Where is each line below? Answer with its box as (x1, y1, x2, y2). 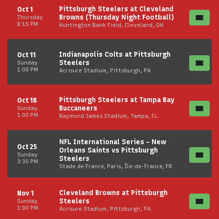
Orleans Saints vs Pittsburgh (59, 146, 158, 154)
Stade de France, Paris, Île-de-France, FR (59, 163, 172, 170)
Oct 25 (17, 143, 37, 151)
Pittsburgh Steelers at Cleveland (59, 4, 174, 13)
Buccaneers (59, 104, 97, 112)
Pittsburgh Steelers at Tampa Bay (59, 95, 175, 104)
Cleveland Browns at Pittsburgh (59, 188, 168, 197)
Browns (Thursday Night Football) (59, 13, 174, 22)
